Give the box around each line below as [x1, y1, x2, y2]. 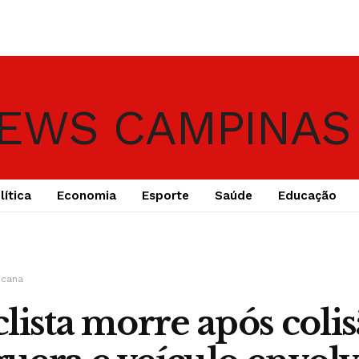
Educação [277, 188, 337, 203]
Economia [56, 188, 116, 203]
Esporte [141, 188, 189, 203]
